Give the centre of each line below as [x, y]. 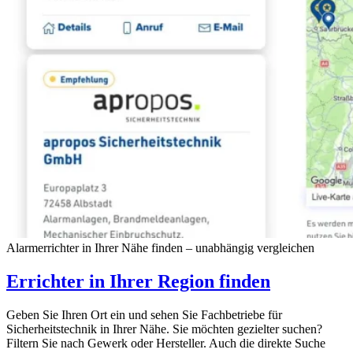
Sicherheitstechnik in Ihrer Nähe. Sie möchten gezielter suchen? [164, 329]
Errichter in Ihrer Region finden [138, 281]
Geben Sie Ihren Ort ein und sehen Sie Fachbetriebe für [144, 314]
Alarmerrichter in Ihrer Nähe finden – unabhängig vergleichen [160, 247]
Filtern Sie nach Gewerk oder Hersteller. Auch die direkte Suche [166, 343]
